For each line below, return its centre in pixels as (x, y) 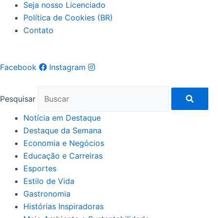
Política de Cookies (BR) (68, 17)
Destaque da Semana (63, 130)
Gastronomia (47, 193)
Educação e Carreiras (63, 155)
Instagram (67, 67)
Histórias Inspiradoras (64, 206)
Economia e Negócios (64, 143)
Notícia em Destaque (62, 118)
